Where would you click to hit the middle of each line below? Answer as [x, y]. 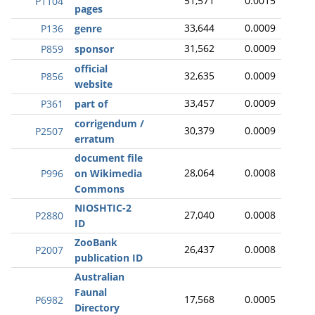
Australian [99, 277]
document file [109, 158]
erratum [95, 139]
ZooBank [96, 242]
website [94, 84]
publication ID [109, 258]
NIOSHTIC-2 [103, 208]
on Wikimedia [108, 173]
